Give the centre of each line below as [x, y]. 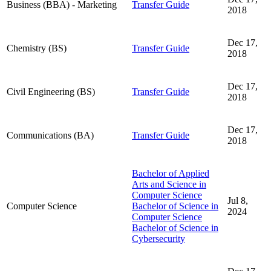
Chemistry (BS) [37, 48]
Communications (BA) [50, 135]
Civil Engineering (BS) [51, 91]
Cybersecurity [158, 238]
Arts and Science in [169, 184]
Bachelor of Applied [171, 173]
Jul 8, [238, 200]
